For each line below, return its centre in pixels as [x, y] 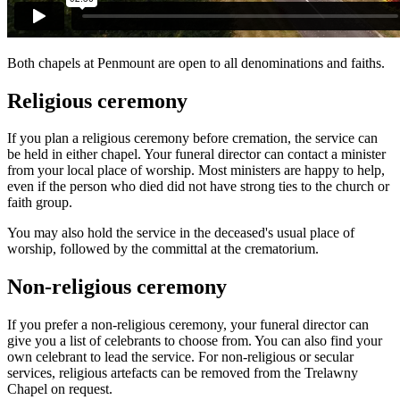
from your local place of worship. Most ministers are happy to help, [196, 171]
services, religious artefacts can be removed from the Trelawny [183, 373]
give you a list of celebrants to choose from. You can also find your [195, 341]
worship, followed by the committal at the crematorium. [163, 249]
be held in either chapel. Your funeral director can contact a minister [196, 154]
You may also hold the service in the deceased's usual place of [181, 233]
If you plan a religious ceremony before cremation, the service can [192, 138]
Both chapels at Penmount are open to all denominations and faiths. [196, 62]
